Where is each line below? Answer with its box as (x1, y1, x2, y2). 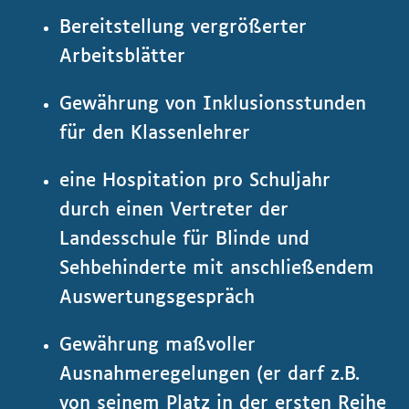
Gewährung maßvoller (59, 336, 256, 354)
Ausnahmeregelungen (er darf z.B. (59, 365, 360, 383)
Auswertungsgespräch (59, 288, 255, 307)
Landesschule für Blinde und (59, 230, 309, 248)
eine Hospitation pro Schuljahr (59, 172, 330, 190)
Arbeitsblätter (59, 47, 185, 66)
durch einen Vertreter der (59, 201, 288, 219)
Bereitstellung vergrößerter (59, 18, 307, 37)
